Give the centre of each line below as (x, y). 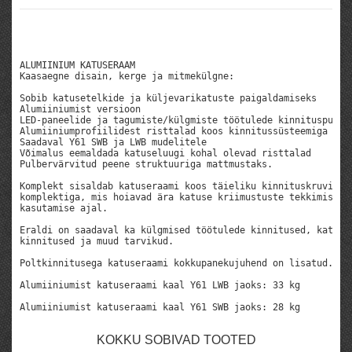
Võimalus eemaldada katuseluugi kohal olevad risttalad (165, 153)
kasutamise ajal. (64, 208)
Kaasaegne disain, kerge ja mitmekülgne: (127, 76)
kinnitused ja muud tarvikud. (97, 241)
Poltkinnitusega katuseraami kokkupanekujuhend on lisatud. (176, 263)
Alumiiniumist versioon (80, 109)
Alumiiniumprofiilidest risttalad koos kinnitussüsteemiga (174, 131)
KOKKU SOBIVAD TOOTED (176, 340)
